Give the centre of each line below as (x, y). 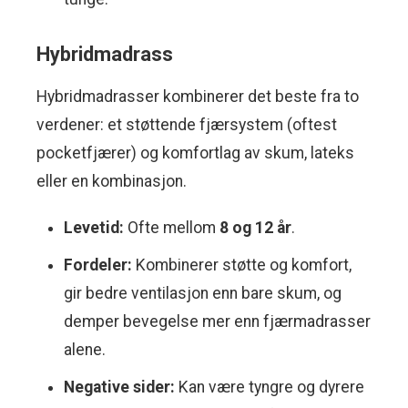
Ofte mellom (172, 228)
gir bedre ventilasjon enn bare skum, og (203, 294)
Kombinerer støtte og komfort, (242, 265)
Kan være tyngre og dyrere (270, 388)
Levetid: (94, 228)
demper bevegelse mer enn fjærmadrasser (217, 322)
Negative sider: (119, 388)
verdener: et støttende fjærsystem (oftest (187, 125)
